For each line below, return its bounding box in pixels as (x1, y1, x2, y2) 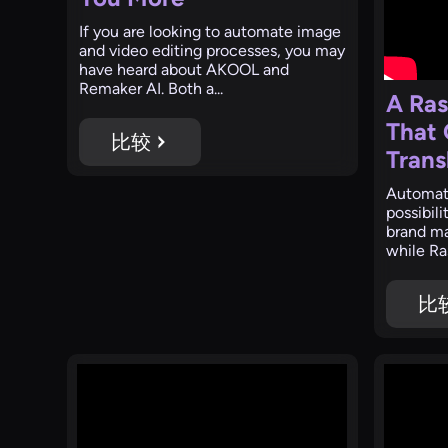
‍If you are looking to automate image (79, 22, 342, 41)
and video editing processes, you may (79, 41, 346, 60)
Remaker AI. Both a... (79, 79, 224, 98)
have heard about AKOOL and (79, 60, 290, 79)
